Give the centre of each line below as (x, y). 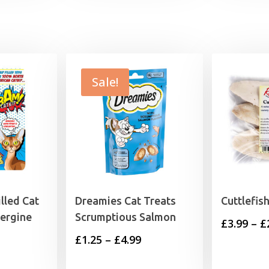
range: (157, 257)
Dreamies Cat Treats (125, 201)
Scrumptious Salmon (125, 217)
